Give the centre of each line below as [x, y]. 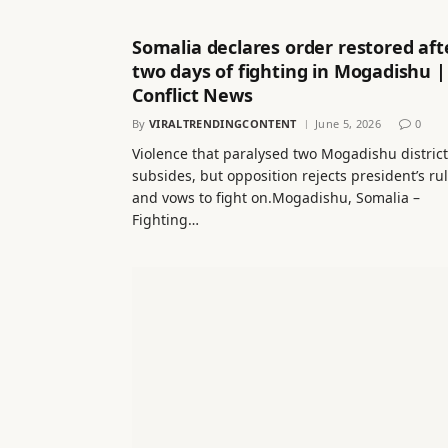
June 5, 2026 [347, 123]
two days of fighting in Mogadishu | [289, 70]
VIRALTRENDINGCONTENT [223, 123]
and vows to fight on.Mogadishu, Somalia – [276, 197]
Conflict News [192, 94]
